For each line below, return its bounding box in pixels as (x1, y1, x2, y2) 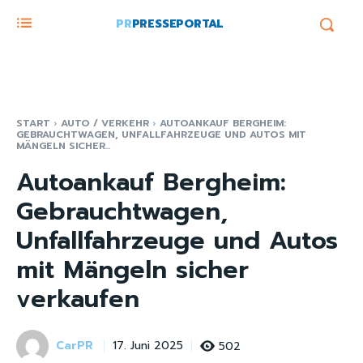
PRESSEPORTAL (131, 15, 224, 32)
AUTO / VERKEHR (61, 116, 149, 130)
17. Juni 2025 (113, 337, 183, 355)
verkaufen (16, 280, 139, 318)
